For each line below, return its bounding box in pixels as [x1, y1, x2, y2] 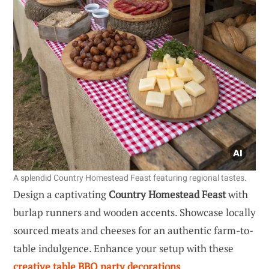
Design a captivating [13, 187, 109, 201]
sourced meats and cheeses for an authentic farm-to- [13, 223, 253, 237]
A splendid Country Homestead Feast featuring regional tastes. [13, 172, 247, 183]
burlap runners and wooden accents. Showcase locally [13, 205, 256, 219]
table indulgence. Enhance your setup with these [13, 241, 234, 255]
